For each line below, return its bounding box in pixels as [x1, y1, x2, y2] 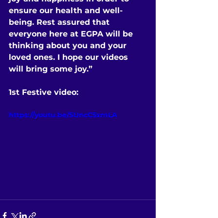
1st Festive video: [9, 88, 78, 97]
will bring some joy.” [9, 64, 92, 73]
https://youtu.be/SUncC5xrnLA [9, 110, 117, 119]
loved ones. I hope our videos [9, 53, 130, 62]
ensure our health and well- [9, 6, 123, 15]
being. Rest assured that [9, 18, 112, 27]
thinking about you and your [9, 41, 129, 50]
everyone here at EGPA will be [9, 29, 135, 38]
